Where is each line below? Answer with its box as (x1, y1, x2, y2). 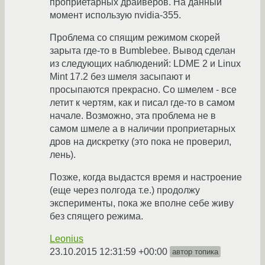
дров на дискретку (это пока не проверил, (50, 137, 231, 147)
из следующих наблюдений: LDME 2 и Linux (50, 59, 241, 69)
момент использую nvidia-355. (50, 10, 181, 21)
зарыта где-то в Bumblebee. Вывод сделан (50, 46, 235, 56)
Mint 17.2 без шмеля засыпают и (50, 72, 190, 82)
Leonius (50, 234, 83, 244)
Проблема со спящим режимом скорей (50, 33, 220, 43)
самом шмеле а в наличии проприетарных (50, 124, 235, 134)
